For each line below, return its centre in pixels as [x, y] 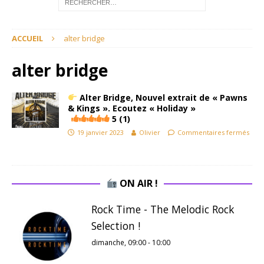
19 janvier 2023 [100, 132]
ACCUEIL [27, 38]
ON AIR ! [137, 183]
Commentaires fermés [213, 132]
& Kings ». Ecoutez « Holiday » [132, 108]
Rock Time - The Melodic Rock [163, 209]
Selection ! [116, 226]
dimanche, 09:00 [119, 242]
